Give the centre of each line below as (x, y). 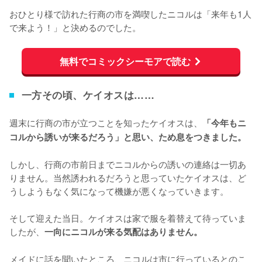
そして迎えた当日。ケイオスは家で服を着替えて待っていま (128, 217)
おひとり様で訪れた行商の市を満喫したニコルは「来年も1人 (130, 14)
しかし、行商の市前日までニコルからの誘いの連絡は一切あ (128, 163)
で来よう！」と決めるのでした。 (75, 27)
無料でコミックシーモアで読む (125, 61)
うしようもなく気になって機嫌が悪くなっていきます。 (119, 190)
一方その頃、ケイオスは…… (88, 94)
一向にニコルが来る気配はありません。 (123, 231)
